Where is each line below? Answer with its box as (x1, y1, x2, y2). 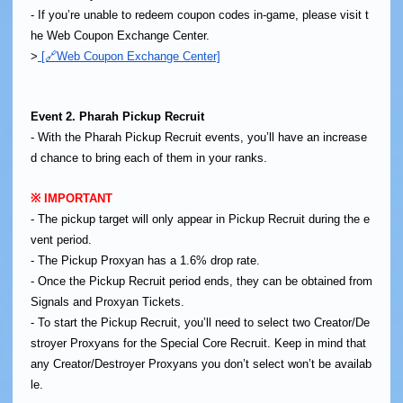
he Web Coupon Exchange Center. (31, 29, 210, 43)
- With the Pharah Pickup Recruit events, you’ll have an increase (31, 130, 367, 145)
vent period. (31, 233, 92, 247)
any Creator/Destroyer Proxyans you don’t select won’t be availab (31, 357, 372, 372)
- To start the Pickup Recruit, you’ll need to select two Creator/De (31, 316, 370, 330)
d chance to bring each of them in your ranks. (31, 151, 267, 166)
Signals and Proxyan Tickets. (31, 295, 184, 309)
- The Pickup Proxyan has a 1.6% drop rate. (31, 254, 260, 268)
